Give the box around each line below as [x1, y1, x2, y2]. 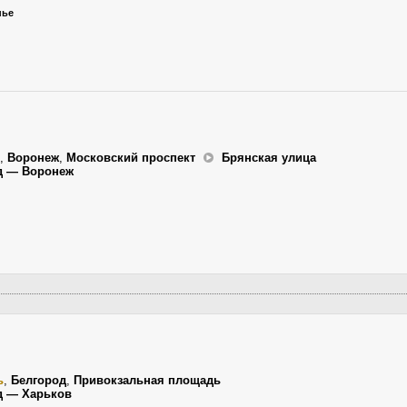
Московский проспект [66, 151, 199, 164]
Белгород [11, 373, 66, 387]
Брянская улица [218, 151, 316, 164]
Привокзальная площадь [74, 373, 221, 387]
